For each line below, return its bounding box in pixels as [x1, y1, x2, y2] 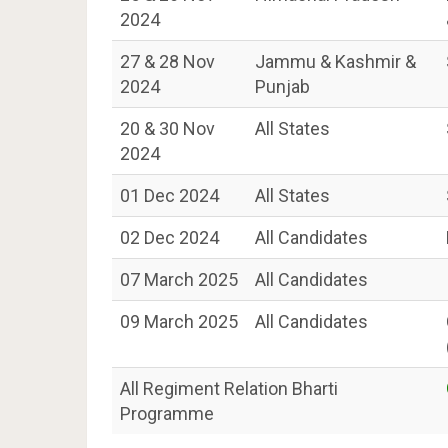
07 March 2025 [120, 268, 238, 290]
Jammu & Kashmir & [255, 50, 416, 72]
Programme [120, 402, 214, 424]
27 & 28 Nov [120, 50, 215, 72]
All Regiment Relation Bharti [120, 377, 338, 399]
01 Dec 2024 [120, 184, 219, 206]
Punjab [255, 75, 310, 97]
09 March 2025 [120, 310, 238, 332]
